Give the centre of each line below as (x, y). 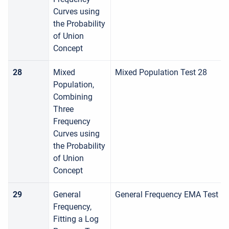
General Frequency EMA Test (167, 194)
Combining (73, 97)
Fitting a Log (76, 219)
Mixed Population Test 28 (161, 72)
